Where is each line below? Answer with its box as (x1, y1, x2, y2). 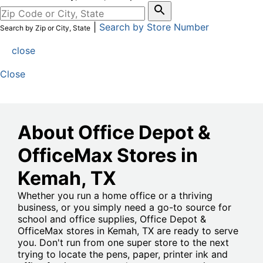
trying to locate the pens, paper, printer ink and (18, 248, 228, 261)
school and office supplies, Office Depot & (18, 213, 206, 225)
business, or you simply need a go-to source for (18, 201, 231, 214)
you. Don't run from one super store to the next (18, 237, 229, 249)
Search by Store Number (99, 21, 209, 33)
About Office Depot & (18, 121, 211, 144)
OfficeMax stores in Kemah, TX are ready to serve (18, 225, 238, 237)
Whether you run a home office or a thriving (18, 190, 213, 202)
